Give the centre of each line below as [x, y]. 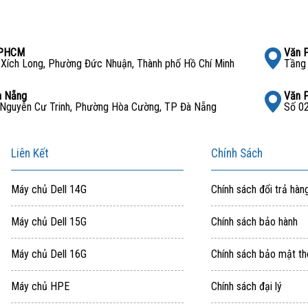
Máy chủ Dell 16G [48, 254]
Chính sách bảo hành [254, 221]
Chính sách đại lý [246, 286]
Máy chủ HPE [40, 286]
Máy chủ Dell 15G [48, 221]
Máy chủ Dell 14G [48, 189]
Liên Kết [30, 153]
